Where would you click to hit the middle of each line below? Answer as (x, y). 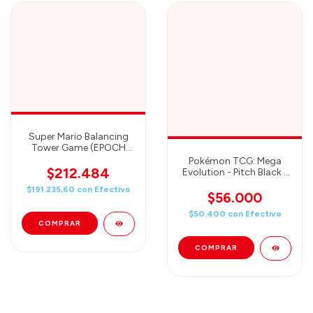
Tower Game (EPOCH (78, 147)
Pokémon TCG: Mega (235, 161)
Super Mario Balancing (78, 136)
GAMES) (78, 159)
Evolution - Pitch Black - (235, 172)
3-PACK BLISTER (235, 183)
